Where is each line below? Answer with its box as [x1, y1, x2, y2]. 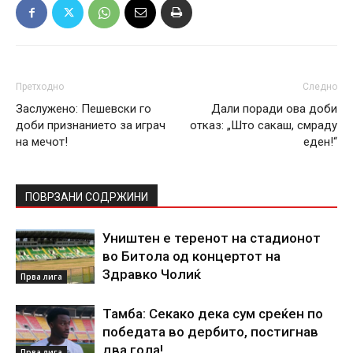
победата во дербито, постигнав [102, 324, 318, 340]
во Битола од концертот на [102, 248, 281, 265]
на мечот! [16, 135, 68, 150]
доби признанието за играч [16, 118, 165, 133]
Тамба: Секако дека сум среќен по [102, 306, 323, 322]
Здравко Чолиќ [102, 266, 201, 283]
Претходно [16, 81, 64, 93]
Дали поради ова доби [211, 102, 337, 117]
